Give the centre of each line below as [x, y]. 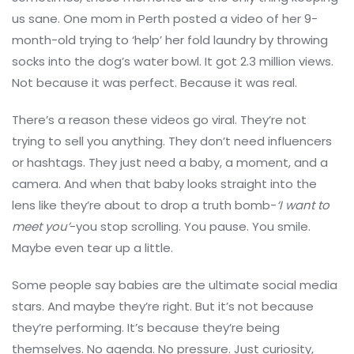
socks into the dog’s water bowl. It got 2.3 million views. [173, 62]
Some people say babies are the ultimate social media [175, 285]
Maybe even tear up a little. [92, 248]
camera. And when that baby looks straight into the [164, 184]
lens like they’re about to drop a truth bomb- [144, 205]
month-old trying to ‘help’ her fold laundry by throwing [170, 40]
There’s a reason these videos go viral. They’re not [159, 120]
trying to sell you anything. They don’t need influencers [172, 141]
